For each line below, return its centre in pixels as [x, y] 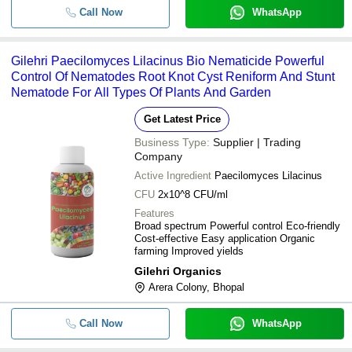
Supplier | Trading [257, 142]
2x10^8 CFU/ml [193, 194]
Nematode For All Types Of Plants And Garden [141, 92]
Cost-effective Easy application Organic [225, 238]
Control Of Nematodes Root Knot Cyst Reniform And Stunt [173, 77]
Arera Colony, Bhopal [196, 287]
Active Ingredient [173, 176]
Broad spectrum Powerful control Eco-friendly [237, 226]
